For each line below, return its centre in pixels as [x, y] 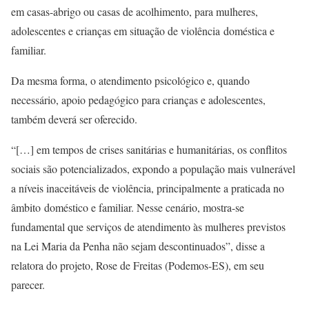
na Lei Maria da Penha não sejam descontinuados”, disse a [138, 246]
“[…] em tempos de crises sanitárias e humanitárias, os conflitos [149, 149]
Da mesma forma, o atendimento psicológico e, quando [130, 80]
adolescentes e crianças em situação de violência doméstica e [143, 30]
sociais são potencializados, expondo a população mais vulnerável [153, 168]
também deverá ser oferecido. [74, 119]
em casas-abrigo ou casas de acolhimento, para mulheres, [134, 11]
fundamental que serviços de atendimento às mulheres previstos [148, 226]
